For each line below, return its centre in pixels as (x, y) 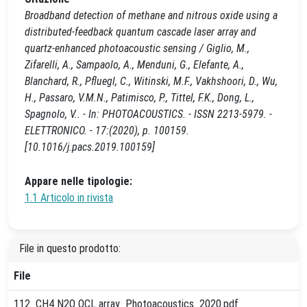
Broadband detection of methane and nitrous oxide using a (151, 15)
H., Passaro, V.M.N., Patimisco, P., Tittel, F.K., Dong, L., (139, 98)
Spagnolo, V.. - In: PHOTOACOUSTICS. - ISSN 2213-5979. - (148, 114)
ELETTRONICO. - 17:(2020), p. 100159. (107, 131)
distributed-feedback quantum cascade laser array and (140, 32)
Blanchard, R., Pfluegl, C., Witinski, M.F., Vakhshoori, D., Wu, (151, 81)
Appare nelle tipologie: (78, 181)
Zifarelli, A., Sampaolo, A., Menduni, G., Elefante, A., (134, 65)
